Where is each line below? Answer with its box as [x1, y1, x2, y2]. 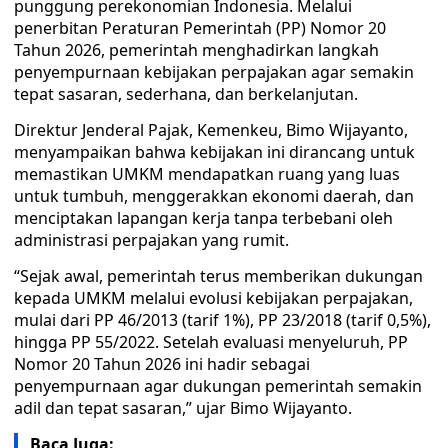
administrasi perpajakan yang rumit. [14, 229, 289, 251]
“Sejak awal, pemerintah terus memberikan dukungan [14, 265, 423, 287]
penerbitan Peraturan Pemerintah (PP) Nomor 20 [14, 17, 386, 39]
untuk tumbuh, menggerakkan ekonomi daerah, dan [14, 185, 414, 207]
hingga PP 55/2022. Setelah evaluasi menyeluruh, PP [14, 331, 408, 353]
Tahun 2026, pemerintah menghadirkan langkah [14, 39, 379, 61]
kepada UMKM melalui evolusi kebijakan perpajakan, [14, 287, 413, 309]
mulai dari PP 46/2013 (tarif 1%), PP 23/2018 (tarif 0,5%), [14, 309, 431, 331]
